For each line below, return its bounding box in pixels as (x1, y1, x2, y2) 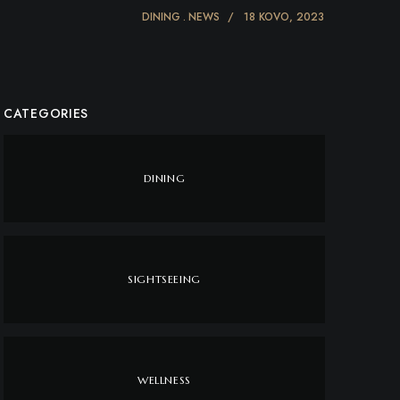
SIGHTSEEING (128, 272, 201, 286)
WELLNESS (137, 373, 191, 387)
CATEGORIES (4, 104, 88, 122)
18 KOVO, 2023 (244, 9, 324, 25)
